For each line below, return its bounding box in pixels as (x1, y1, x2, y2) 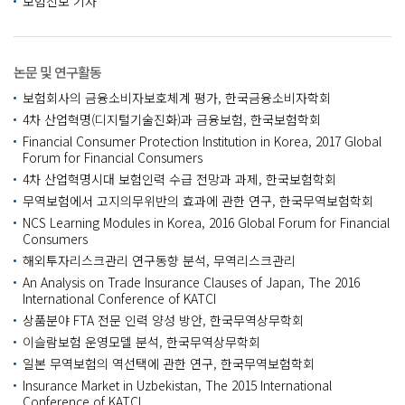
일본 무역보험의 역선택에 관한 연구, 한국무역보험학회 (23, 354, 315, 372)
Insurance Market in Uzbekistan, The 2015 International (23, 376, 332, 394)
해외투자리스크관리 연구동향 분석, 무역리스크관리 (23, 251, 296, 269)
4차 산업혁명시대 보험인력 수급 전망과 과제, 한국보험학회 (23, 170, 336, 188)
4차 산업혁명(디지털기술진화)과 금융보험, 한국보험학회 (23, 110, 321, 128)
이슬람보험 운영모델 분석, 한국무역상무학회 (23, 333, 260, 351)
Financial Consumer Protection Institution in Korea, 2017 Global (23, 132, 381, 150)
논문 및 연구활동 (14, 62, 101, 81)
